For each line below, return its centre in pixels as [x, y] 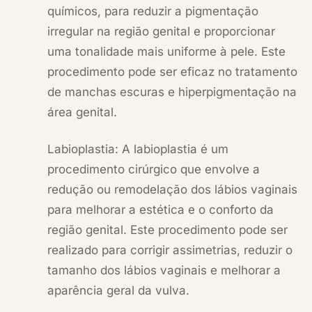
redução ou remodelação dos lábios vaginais [172, 189]
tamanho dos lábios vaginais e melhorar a [164, 270]
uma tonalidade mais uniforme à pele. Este [166, 51]
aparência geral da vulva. [118, 290]
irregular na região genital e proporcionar [161, 31]
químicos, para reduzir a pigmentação [153, 11]
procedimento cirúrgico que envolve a [154, 169]
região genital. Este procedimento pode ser [167, 229]
